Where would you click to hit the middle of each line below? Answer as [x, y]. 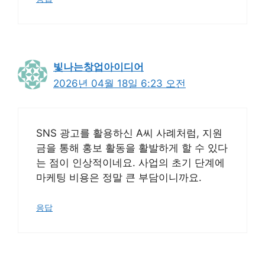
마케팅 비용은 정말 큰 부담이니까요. [119, 177]
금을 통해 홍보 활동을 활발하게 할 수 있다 [132, 148]
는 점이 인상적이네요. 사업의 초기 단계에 [130, 162]
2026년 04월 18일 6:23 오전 [119, 83]
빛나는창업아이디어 [98, 67]
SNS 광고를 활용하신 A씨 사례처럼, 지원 [129, 133]
